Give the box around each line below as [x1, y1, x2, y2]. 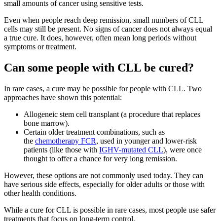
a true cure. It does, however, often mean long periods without [4, 33, 196, 42]
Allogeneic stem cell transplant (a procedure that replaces [24, 110, 200, 118]
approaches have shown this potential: [4, 93, 122, 102]
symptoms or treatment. [4, 42, 80, 51]
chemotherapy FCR [35, 136, 96, 145]
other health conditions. [4, 188, 76, 197]
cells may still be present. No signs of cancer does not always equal [4, 24, 212, 33]
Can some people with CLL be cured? [4, 61, 197, 74]
